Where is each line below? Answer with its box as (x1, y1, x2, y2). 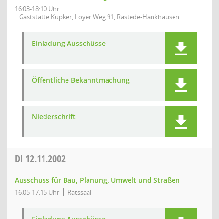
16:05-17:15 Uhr (15, 188, 59, 197)
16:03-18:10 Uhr (15, 4, 59, 13)
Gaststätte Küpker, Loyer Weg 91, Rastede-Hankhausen (19, 12, 179, 21)
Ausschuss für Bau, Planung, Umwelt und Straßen (15, 175, 180, 185)
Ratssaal (67, 188, 91, 197)
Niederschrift (32, 112, 76, 121)
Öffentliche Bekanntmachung (32, 75, 130, 85)
